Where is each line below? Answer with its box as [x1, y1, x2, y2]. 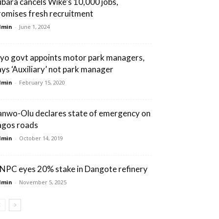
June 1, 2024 [19, 22, 50, 30]
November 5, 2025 [19, 178, 66, 186]
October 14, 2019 [19, 134, 63, 142]
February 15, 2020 [19, 78, 65, 86]
